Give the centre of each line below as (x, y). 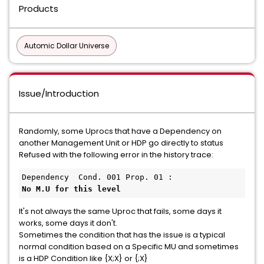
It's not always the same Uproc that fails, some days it (120, 211)
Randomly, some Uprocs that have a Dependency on (120, 131)
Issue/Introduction (59, 93)
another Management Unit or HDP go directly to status (121, 143)
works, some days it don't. (68, 223)
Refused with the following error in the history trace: (116, 155)
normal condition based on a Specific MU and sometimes (129, 247)
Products (39, 9)
